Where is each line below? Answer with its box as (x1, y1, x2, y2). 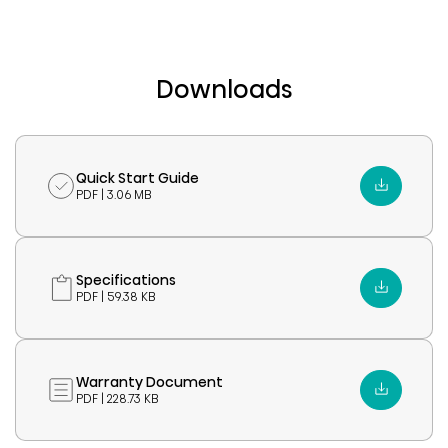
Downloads (156, 72, 292, 106)
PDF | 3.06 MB (76, 185, 152, 203)
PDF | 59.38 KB (76, 287, 156, 305)
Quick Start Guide (76, 167, 199, 188)
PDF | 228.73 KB (76, 389, 159, 407)
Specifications (76, 269, 176, 290)
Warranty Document (76, 371, 223, 392)
